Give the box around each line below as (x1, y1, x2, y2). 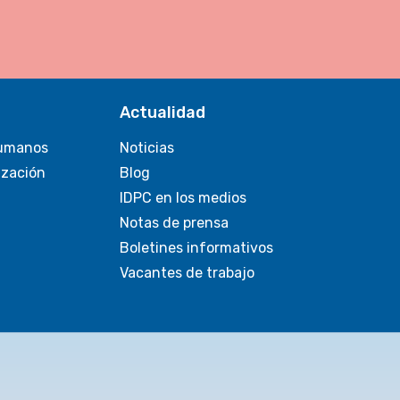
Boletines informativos (120, 239, 274, 256)
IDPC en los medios (120, 189, 247, 206)
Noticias (120, 139, 175, 156)
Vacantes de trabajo (120, 264, 255, 281)
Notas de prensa (120, 214, 229, 231)
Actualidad (120, 103, 206, 122)
